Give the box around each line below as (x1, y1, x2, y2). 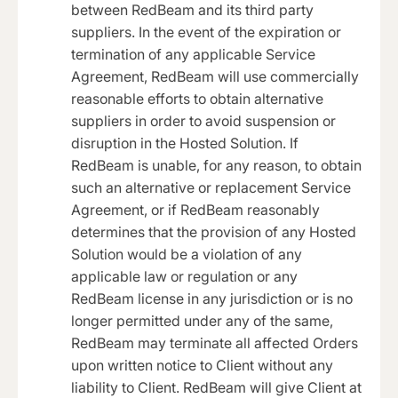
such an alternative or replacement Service (71, 178, 351, 196)
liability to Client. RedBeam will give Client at (71, 378, 362, 396)
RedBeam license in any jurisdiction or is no (71, 289, 353, 307)
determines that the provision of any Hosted (71, 222, 356, 241)
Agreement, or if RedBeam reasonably (71, 200, 320, 219)
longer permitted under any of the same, (71, 311, 333, 330)
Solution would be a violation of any (71, 244, 302, 263)
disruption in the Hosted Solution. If (71, 133, 298, 152)
